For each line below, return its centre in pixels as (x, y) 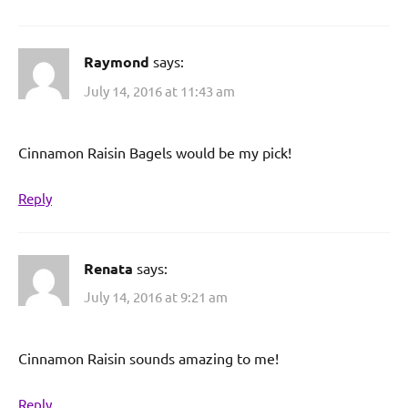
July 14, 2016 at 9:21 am (156, 297)
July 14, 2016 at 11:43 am (159, 90)
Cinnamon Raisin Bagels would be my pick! (155, 152)
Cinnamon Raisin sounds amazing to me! (148, 358)
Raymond (117, 62)
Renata (108, 268)
